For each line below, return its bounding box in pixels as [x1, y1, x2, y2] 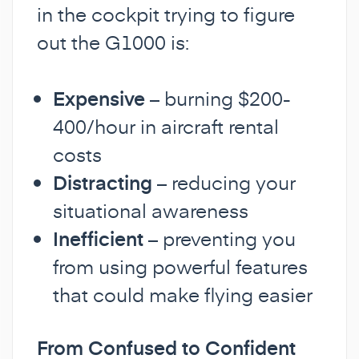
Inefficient [53, 224, 143, 252]
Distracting [53, 168, 152, 196]
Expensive [53, 84, 145, 111]
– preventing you [143, 224, 296, 252]
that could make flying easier [53, 280, 313, 308]
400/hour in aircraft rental [53, 112, 279, 139]
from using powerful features [53, 252, 308, 280]
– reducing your [152, 168, 296, 196]
